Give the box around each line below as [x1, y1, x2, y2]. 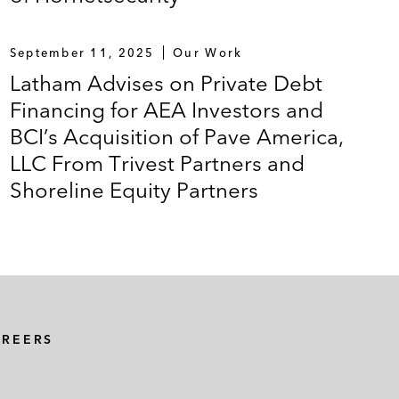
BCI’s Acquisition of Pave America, [9, 124, 344, 150]
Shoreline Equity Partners [9, 177, 258, 203]
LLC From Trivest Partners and [9, 151, 305, 176]
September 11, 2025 [9, 45, 155, 60]
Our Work [173, 45, 243, 60]
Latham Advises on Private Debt [9, 70, 322, 96]
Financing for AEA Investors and [9, 97, 323, 123]
